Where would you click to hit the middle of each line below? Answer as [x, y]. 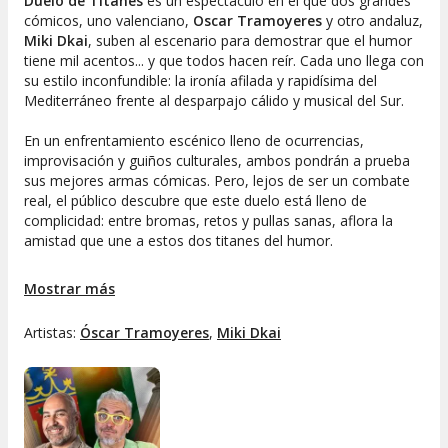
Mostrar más [69, 289]
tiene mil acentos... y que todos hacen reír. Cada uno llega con [224, 61]
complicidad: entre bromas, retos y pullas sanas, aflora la [208, 221]
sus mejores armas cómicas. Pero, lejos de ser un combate [217, 181]
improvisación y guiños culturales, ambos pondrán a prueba [217, 161]
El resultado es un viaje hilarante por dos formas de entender [222, 281]
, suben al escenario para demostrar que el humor [250, 41]
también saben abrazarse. [107, 341]
